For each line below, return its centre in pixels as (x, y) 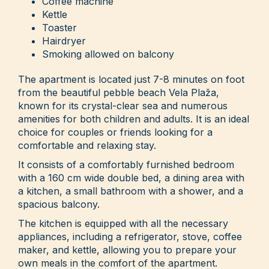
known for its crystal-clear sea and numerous (123, 106)
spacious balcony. (59, 204)
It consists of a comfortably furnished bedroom (126, 165)
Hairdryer (64, 41)
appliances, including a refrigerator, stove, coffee (130, 237)
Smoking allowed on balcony (108, 54)
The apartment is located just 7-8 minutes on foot (131, 80)
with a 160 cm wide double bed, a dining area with (131, 178)
